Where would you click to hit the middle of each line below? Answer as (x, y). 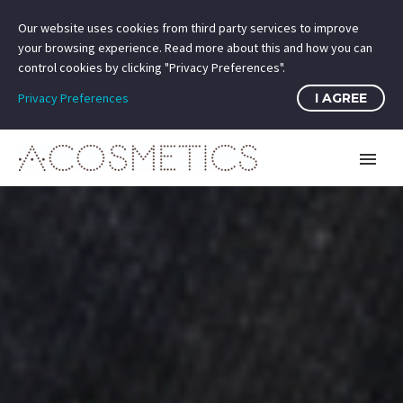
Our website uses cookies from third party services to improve (188, 28)
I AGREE (341, 98)
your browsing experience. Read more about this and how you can (195, 48)
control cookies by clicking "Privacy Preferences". (152, 67)
